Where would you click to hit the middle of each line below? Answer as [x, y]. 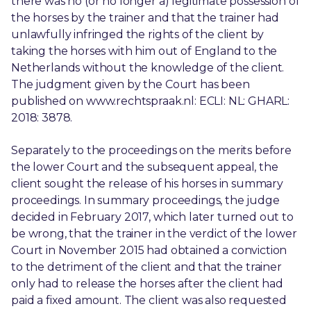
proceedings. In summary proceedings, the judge [145, 200]
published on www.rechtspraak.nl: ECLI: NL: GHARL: [151, 101]
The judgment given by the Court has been [131, 85]
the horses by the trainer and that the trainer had [145, 18]
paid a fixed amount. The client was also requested [149, 300]
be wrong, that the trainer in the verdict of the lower [154, 234]
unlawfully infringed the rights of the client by [138, 35]
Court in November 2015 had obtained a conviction [149, 250]
